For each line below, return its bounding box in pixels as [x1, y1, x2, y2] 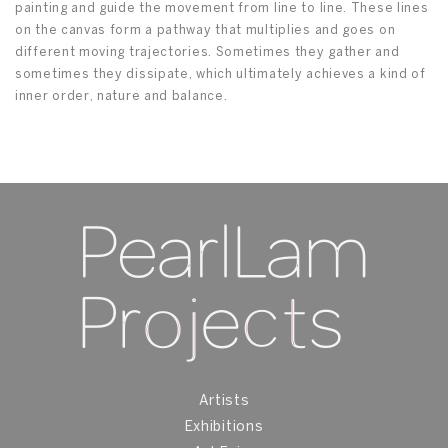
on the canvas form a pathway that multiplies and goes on [15, 25, 396, 37]
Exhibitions [184, 421, 264, 435]
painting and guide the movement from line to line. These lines [15, 3, 429, 15]
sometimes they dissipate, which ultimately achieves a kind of [15, 69, 426, 81]
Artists [198, 395, 250, 409]
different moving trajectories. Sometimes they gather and [15, 47, 400, 59]
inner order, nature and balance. [15, 91, 228, 103]
